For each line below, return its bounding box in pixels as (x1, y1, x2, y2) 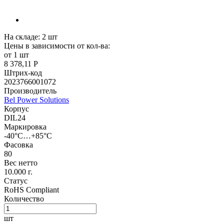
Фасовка (4, 140, 33, 149)
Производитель (4, 86, 56, 95)
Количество (4, 194, 44, 203)
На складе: (4, 32, 40, 41)
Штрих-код (4, 68, 42, 77)
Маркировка (4, 122, 46, 131)
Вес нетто (4, 158, 37, 167)
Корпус (4, 104, 29, 113)
